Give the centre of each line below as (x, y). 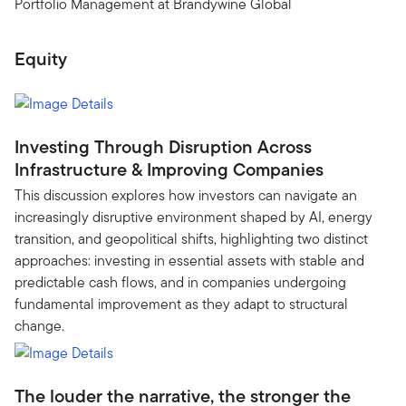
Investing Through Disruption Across (163, 147)
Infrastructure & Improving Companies (169, 169)
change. (39, 326)
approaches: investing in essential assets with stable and (189, 261)
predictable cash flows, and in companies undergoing (180, 282)
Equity (41, 58)
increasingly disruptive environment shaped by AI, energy (193, 217)
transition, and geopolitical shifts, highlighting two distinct (191, 239)
